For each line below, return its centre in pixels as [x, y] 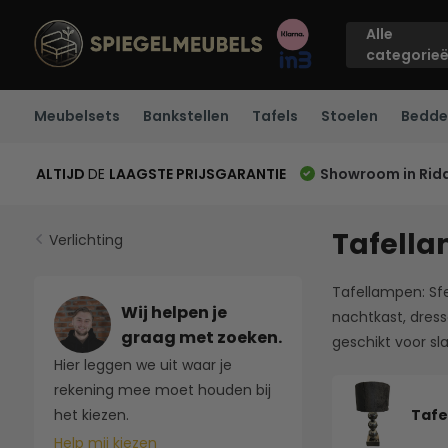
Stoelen [349, 116]
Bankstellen [185, 116]
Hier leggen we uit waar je [142, 365]
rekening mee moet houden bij [162, 390]
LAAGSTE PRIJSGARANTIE [197, 173]
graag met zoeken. [201, 337]
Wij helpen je [173, 312]
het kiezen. [91, 415]
